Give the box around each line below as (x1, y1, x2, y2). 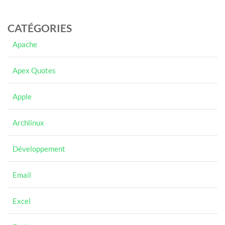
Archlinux (13, 118, 44, 127)
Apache (13, 40, 37, 49)
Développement (13, 144, 65, 153)
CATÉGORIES (8, 22, 72, 34)
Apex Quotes (13, 66, 56, 75)
